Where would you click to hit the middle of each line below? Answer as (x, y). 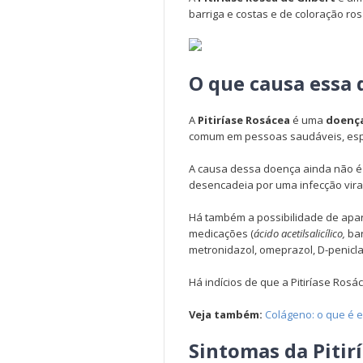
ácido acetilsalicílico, (299, 233)
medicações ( (221, 233)
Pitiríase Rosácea (244, 120)
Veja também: (227, 314)
